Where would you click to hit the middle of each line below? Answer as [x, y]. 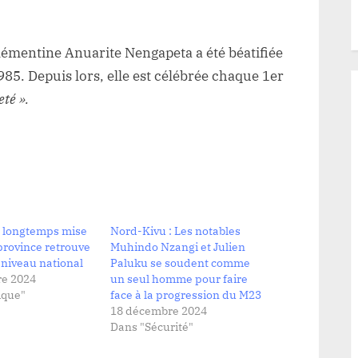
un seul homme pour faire [179, 278]
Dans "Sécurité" [152, 326]
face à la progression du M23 [186, 294]
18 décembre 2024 [159, 310]
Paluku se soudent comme [180, 263]
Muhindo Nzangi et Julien [178, 247]
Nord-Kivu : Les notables [175, 231]
